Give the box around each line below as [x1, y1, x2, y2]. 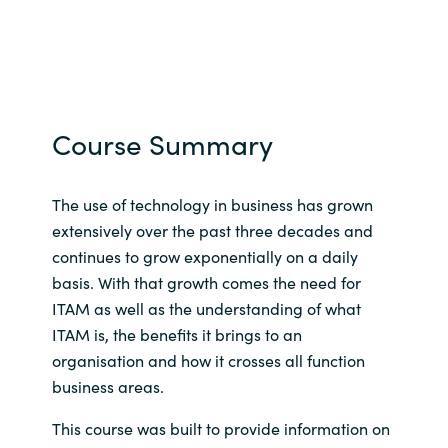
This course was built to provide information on [51, 417, 390, 440]
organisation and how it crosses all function [51, 349, 365, 372]
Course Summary [51, 123, 273, 164]
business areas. [51, 375, 164, 398]
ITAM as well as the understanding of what [51, 297, 361, 320]
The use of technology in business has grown [51, 193, 373, 216]
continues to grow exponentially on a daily [51, 245, 358, 268]
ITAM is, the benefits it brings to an [51, 323, 302, 346]
